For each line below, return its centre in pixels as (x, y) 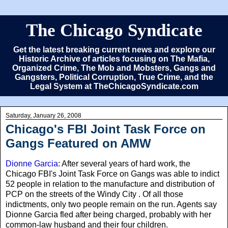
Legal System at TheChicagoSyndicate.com (114, 86)
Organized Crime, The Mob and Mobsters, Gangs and (114, 68)
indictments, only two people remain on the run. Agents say (111, 204)
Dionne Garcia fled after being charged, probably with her (108, 214)
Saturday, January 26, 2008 (44, 116)
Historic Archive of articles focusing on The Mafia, (114, 59)
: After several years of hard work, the (124, 163)
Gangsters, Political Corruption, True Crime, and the (114, 77)
